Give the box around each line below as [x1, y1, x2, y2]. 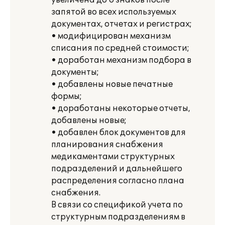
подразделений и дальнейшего [51, 164, 182, 174]
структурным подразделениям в [51, 212, 185, 222]
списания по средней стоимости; [51, 43, 189, 53]
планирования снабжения [51, 140, 163, 150]
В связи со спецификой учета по [51, 200, 183, 210]
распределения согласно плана [51, 176, 184, 186]
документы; [51, 67, 99, 77]
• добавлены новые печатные [51, 79, 173, 89]
